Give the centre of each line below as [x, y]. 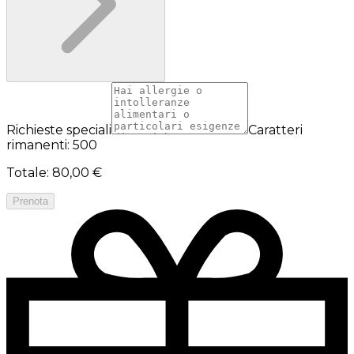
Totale [26, 173]
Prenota [30, 201]
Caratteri [275, 130]
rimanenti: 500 [52, 145]
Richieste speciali [59, 130]
